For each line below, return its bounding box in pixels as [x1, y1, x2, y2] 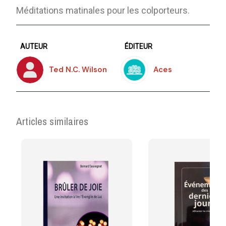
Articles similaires [16, 114, 89, 129]
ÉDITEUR [125, 42, 152, 50]
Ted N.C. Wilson [49, 65, 107, 75]
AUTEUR [20, 42, 48, 50]
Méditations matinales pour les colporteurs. [16, 5, 190, 16]
